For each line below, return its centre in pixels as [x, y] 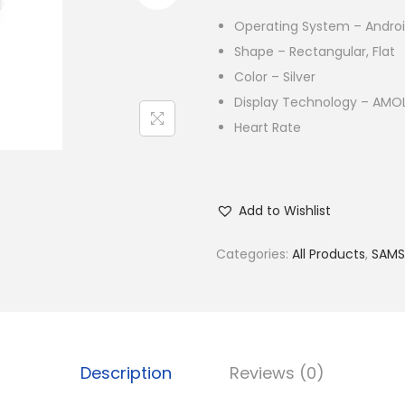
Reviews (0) [277, 373]
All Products [329, 254]
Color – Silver [275, 77]
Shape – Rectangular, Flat [315, 52]
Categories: [254, 254]
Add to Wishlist [285, 211]
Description [126, 373]
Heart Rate [268, 127]
